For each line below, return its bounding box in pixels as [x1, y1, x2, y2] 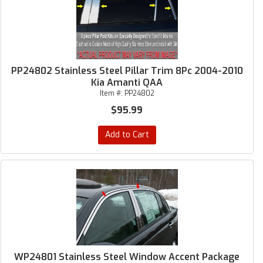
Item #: [99, 89, 124, 98]
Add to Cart [104, 129, 149, 140]
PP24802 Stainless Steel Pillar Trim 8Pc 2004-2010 [11, 65, 243, 77]
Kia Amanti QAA [91, 76, 163, 89]
